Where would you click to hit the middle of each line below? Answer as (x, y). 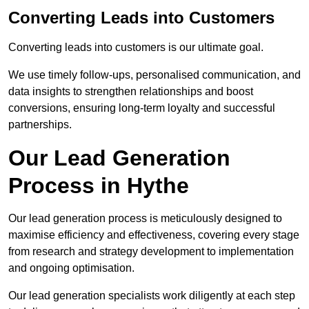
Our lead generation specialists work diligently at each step (152, 296)
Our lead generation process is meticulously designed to (145, 219)
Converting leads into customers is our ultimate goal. (136, 48)
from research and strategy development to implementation (151, 252)
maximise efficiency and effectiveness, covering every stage (154, 235)
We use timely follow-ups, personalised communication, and (154, 75)
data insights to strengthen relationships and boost (131, 92)
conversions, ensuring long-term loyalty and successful (142, 108)
